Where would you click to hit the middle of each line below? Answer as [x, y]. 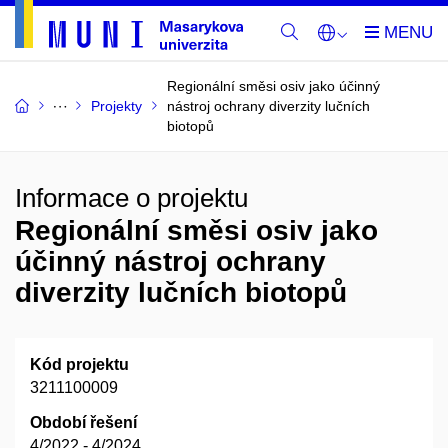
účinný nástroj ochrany [170, 261]
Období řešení [83, 422]
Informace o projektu [131, 198]
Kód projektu [79, 364]
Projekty [116, 106]
